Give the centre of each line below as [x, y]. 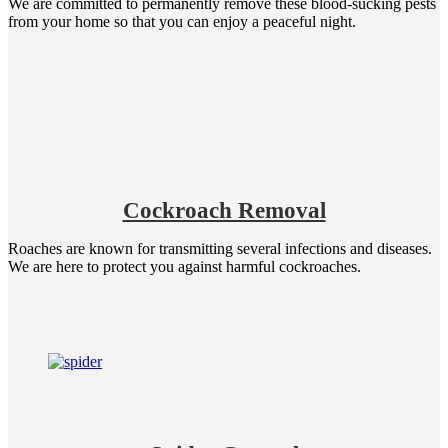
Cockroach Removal [224, 210]
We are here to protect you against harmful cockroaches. [184, 266]
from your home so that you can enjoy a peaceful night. [182, 22]
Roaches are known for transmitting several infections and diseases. [220, 248]
